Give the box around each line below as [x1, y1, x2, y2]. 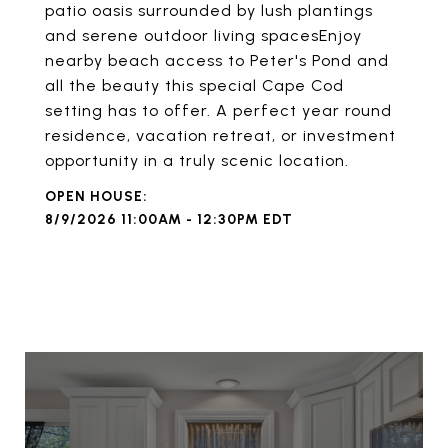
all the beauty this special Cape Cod [45, 76, 344, 95]
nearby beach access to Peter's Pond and [45, 51, 389, 70]
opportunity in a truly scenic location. [45, 151, 349, 170]
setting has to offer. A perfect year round [45, 101, 392, 120]
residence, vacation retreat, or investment [45, 126, 396, 145]
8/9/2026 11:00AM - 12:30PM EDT [45, 211, 293, 228]
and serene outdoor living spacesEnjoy [45, 26, 362, 45]
